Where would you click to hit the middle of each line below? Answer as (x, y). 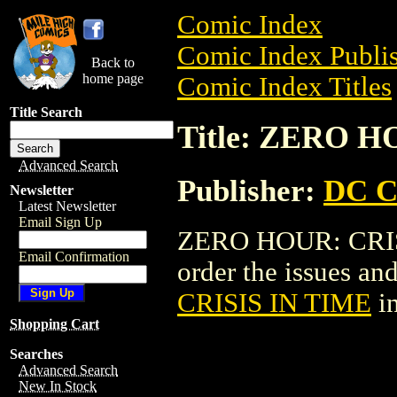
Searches (36, 354)
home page (113, 78)
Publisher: (250, 190)
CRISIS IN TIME (274, 303)
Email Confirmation (74, 257)
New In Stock (58, 386)
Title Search (46, 112)
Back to (113, 62)
